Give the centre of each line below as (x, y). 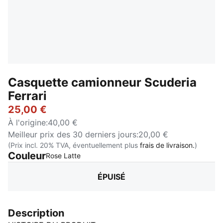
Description (36, 213)
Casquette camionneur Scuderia (102, 82)
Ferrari (27, 96)
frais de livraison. (167, 145)
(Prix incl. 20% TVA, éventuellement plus (74, 145)
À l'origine (27, 122)
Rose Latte (63, 156)
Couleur (27, 156)
